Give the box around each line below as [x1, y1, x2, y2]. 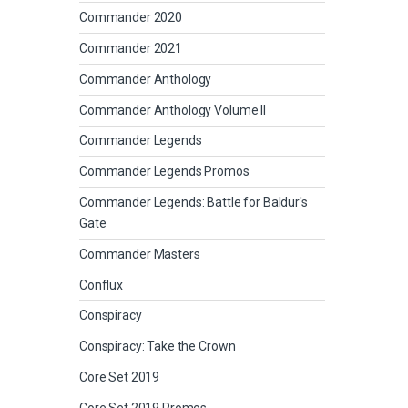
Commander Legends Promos [79, 164, 250, 179]
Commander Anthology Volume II [79, 102, 266, 117]
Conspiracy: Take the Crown [79, 339, 236, 354]
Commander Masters [79, 246, 200, 261]
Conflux [79, 277, 124, 292]
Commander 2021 [79, 41, 183, 56]
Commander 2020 [79, 10, 183, 25]
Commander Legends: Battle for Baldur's [79, 194, 308, 209]
